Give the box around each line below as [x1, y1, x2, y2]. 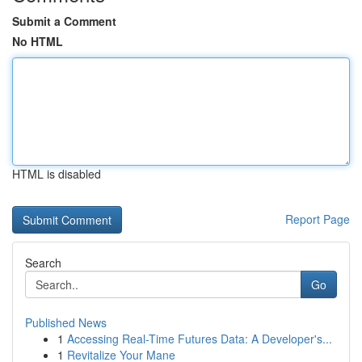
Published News [25, 314, 107, 330]
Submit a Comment [12, 13, 116, 29]
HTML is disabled [12, 166, 101, 182]
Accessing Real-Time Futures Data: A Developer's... [67, 330, 332, 347]
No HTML [12, 33, 63, 49]
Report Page [285, 211, 350, 227]
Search [25, 255, 61, 271]
